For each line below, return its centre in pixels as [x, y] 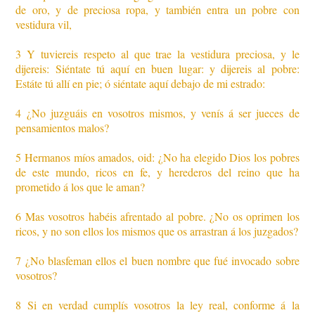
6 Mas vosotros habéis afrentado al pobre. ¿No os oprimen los [157, 217]
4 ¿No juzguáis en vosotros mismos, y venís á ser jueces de [157, 113]
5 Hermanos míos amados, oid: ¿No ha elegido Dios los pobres [157, 157]
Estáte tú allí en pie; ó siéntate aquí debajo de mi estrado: [141, 84]
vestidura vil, [44, 25]
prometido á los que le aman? [81, 187]
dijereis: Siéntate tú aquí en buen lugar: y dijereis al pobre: [157, 69]
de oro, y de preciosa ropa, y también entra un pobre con [157, 10]
